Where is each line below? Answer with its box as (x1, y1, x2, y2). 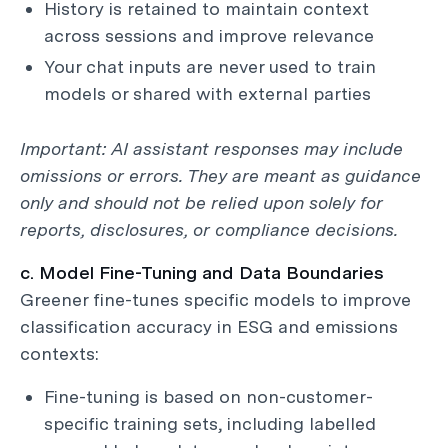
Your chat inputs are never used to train (44, 56, 376, 77)
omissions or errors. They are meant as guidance (20, 165, 421, 186)
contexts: (20, 343, 99, 364)
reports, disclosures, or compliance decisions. (20, 219, 398, 240)
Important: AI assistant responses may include (20, 138, 403, 159)
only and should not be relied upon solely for (20, 192, 383, 213)
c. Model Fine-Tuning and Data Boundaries (20, 262, 384, 283)
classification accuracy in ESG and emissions (20, 316, 398, 337)
